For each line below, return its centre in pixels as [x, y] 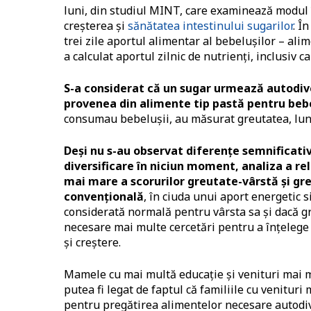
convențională [104, 197]
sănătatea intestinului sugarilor [209, 26]
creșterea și [94, 26]
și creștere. [92, 243]
